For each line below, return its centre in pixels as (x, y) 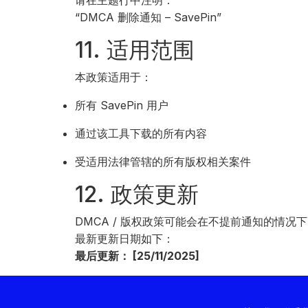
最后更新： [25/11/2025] (137, 256)
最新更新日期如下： (125, 239)
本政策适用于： (114, 77)
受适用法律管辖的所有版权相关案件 (163, 162)
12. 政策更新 (137, 194)
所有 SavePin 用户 (122, 105)
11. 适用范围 (135, 50)
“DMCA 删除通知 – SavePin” (148, 17)
